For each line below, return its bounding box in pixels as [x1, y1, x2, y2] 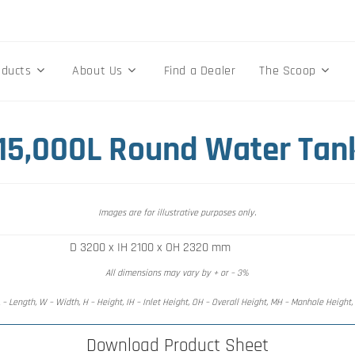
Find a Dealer [163, 63, 236, 78]
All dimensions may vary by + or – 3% [105, 267, 250, 279]
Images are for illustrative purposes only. [98, 207, 257, 219]
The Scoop [259, 63, 316, 78]
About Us [72, 63, 123, 78]
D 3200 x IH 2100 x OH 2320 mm [69, 240, 231, 255]
